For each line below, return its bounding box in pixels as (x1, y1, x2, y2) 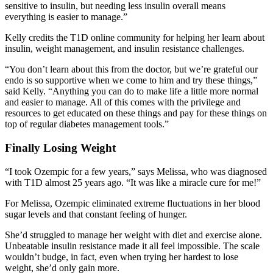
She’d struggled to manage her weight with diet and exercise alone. (5, 229, 262, 240)
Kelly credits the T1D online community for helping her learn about (5, 32, 264, 43)
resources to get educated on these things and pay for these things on (5, 108, 267, 119)
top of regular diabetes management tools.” (5, 119, 169, 130)
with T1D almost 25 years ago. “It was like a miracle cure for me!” (5, 177, 261, 188)
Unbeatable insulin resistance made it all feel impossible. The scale (5, 240, 260, 251)
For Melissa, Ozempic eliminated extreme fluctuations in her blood (5, 197, 260, 208)
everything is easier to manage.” (5, 12, 127, 23)
